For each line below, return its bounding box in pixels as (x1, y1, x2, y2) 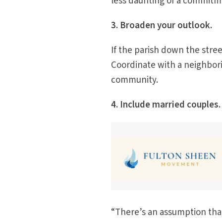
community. (111, 73, 159, 87)
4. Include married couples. (111, 98, 221, 112)
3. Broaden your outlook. (111, 19, 213, 33)
